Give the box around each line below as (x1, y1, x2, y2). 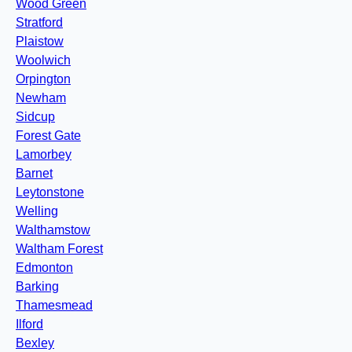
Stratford (16, 16, 63, 30)
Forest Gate (16, 129, 81, 143)
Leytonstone (16, 185, 84, 200)
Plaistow (16, 35, 64, 49)
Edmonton (16, 261, 73, 275)
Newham (16, 91, 66, 105)
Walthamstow (16, 223, 90, 237)
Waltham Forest (16, 242, 103, 256)
